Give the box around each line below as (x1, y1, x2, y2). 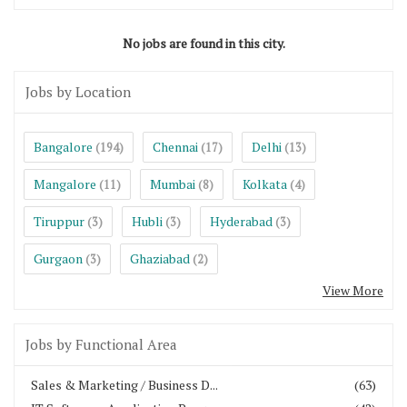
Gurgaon (34, 249, 83, 267)
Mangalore (34, 174, 96, 193)
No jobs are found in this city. (122, 34, 285, 52)
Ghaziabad (130, 249, 190, 267)
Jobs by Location (25, 82, 131, 101)
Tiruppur (34, 212, 84, 230)
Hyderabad (210, 212, 273, 230)
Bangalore (34, 137, 93, 155)
